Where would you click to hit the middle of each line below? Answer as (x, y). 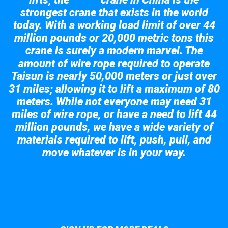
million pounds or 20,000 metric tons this (114, 38)
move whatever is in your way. (114, 152)
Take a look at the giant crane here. (114, 180)
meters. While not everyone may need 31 (114, 101)
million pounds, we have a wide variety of (114, 127)
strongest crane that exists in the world (114, 12)
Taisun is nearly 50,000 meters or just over (114, 76)
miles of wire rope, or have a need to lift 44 (114, 114)
